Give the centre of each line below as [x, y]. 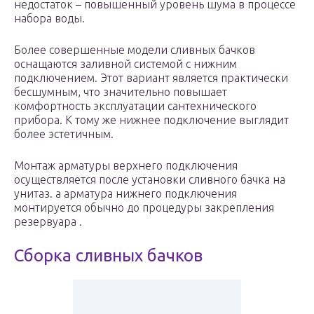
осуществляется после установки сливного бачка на [150, 180]
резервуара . [48, 222]
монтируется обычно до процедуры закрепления [144, 208]
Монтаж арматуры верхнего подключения [126, 166]
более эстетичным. [64, 134]
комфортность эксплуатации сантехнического [135, 106]
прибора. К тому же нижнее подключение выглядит [151, 120]
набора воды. [49, 19]
